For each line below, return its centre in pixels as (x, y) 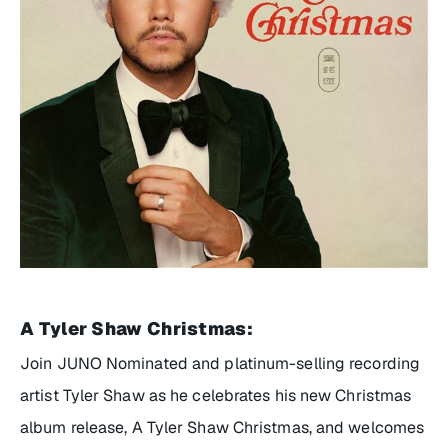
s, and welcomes (362, 427)
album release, (76, 427)
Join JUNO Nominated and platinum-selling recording (220, 363)
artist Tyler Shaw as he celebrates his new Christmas (216, 395)
